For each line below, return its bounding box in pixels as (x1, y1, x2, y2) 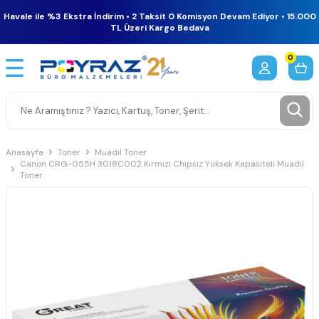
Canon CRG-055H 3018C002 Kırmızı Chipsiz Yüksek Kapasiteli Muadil (20, 157, 304, 169)
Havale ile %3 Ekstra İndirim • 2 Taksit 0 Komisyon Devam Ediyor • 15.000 (3, 11, 316, 22)
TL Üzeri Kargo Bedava (110, 22, 209, 33)
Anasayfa (6, 146, 43, 158)
